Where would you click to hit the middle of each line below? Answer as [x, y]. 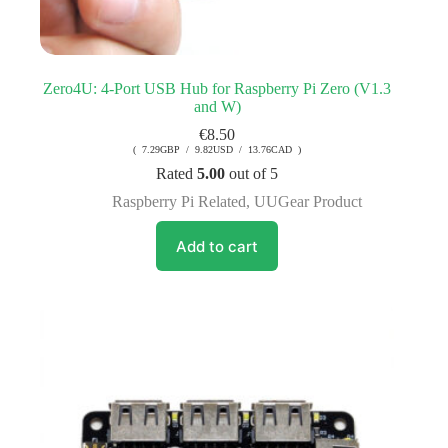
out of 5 [252, 174]
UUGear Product [308, 202]
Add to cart [217, 246]
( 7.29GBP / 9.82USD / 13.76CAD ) [217, 150]
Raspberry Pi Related [179, 202]
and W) [217, 107]
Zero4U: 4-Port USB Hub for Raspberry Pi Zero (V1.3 [217, 89]
